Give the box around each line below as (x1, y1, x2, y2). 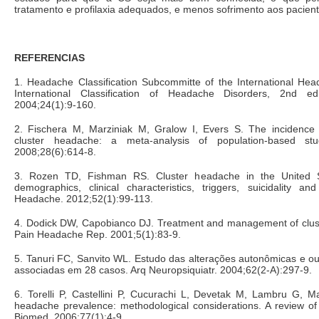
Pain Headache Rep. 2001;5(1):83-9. (14, 228, 181, 240)
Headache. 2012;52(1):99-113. (14, 192, 153, 204)
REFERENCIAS (14, 51, 85, 63)
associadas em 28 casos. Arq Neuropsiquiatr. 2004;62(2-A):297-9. (14, 263, 312, 276)
